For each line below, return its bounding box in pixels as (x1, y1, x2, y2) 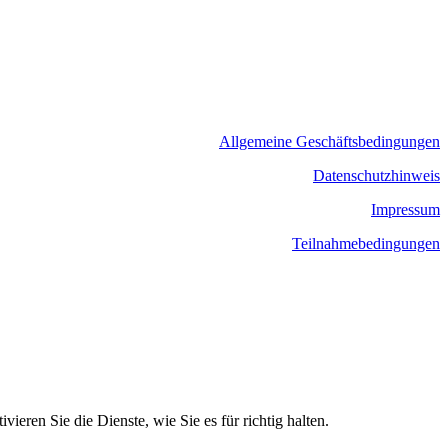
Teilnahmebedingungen (292, 235, 440, 253)
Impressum (371, 201, 440, 219)
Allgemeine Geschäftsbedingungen (219, 133, 440, 151)
